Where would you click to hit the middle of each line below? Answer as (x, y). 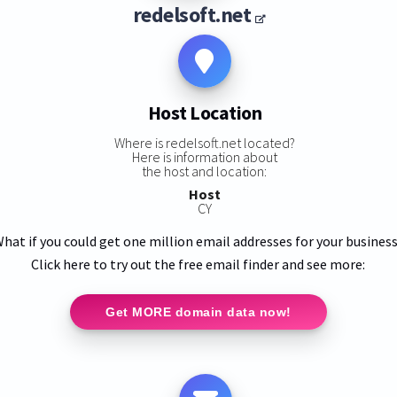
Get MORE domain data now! (198, 311)
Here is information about (204, 156)
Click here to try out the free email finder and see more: (198, 264)
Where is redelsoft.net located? (204, 142)
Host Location (205, 113)
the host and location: (205, 171)
